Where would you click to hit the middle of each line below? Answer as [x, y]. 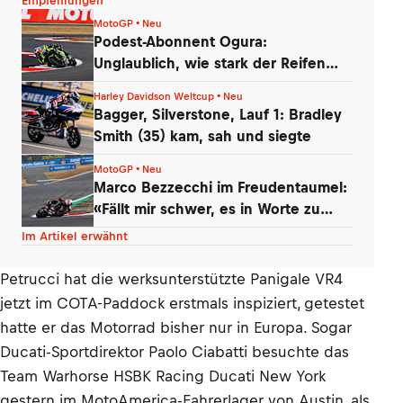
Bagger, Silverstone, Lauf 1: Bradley [218, 114]
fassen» [121, 230]
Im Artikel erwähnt [75, 237]
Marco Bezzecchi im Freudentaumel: [220, 187]
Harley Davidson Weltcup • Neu [168, 96]
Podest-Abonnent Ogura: [181, 41]
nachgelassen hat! [157, 84]
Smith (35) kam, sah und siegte [202, 135]
